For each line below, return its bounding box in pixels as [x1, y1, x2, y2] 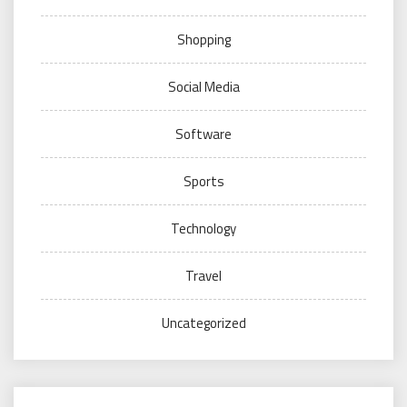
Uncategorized [161, 313, 246, 334]
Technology [171, 218, 236, 240]
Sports [183, 171, 224, 193]
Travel [185, 265, 222, 287]
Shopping [176, 29, 231, 51]
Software [175, 124, 232, 145]
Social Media [167, 76, 240, 98]
